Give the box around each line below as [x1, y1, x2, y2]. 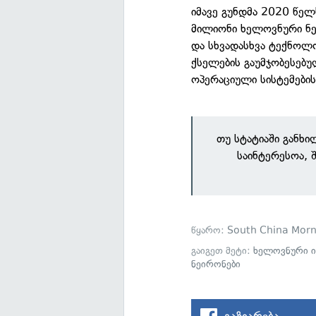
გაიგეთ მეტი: [191, 244, 254, 257]
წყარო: [191, 224, 228, 236]
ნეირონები [191, 257, 241, 270]
